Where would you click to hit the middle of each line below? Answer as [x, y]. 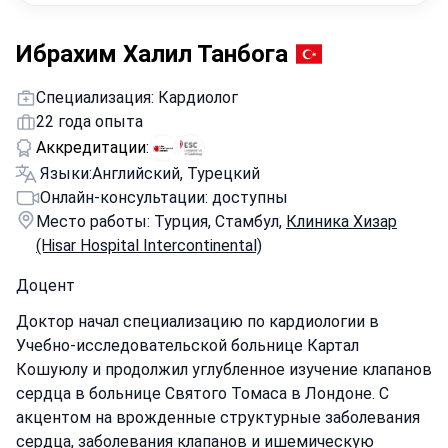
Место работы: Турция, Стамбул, [161, 221]
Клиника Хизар [341, 221]
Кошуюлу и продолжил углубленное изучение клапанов [224, 369]
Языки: [66, 173]
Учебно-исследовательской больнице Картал [187, 345]
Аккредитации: [92, 147]
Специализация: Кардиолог [137, 97]
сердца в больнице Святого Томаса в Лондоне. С [202, 393]
